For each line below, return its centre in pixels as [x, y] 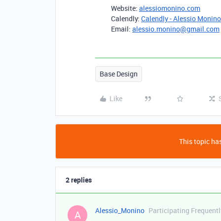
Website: [125, 8]
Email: [122, 29]
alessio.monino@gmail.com [176, 29]
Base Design [119, 74]
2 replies [79, 180]
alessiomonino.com [170, 8]
